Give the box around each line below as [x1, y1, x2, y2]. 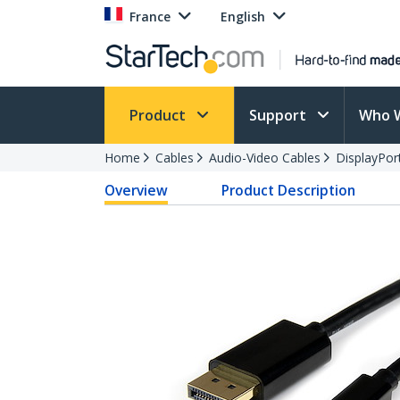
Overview [104, 180, 168, 200]
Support [249, 105, 310, 125]
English [221, 8, 265, 25]
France [129, 8, 171, 25]
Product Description [221, 180, 356, 200]
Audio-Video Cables [209, 149, 321, 166]
